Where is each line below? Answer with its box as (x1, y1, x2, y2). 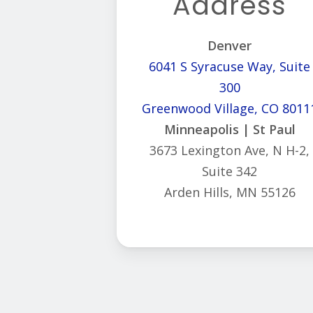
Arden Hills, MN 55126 (163, 183, 296, 201)
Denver (208, 36, 252, 54)
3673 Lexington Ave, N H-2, (150, 141, 310, 159)
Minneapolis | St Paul (163, 120, 296, 138)
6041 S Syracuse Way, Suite (149, 57, 311, 75)
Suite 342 (202, 162, 258, 180)
